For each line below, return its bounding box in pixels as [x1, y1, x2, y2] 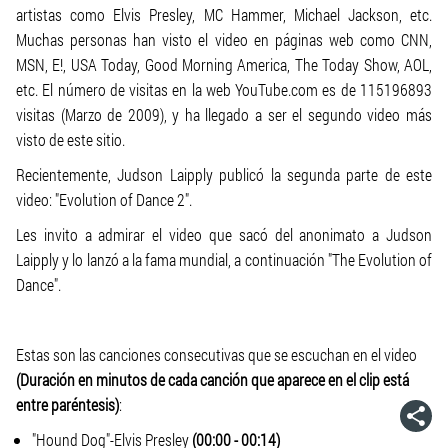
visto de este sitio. [16, 129, 125, 150]
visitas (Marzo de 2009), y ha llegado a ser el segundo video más [16, 104, 432, 125]
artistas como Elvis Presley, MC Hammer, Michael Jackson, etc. [16, 4, 432, 25]
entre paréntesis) [16, 394, 119, 415]
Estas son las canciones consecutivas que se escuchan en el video [16, 344, 417, 365]
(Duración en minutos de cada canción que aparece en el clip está [16, 369, 409, 390]
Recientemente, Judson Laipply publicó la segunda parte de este [16, 164, 432, 185]
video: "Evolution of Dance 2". [16, 189, 192, 210]
